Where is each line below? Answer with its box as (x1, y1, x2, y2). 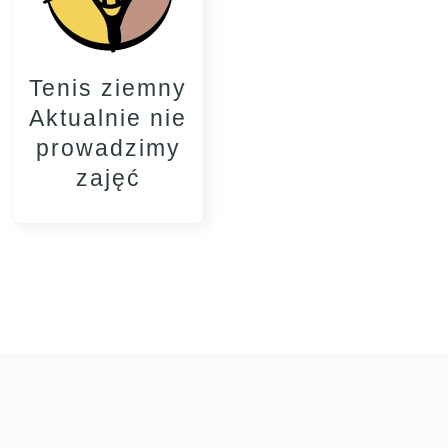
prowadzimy (35, 134, 181, 161)
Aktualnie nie (29, 104, 187, 131)
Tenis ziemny (29, 74, 187, 101)
